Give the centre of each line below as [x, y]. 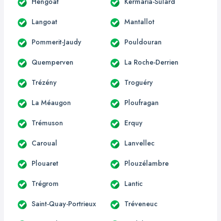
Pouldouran [143, 42]
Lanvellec [139, 143]
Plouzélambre [147, 163]
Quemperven [53, 62]
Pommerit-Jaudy [56, 42]
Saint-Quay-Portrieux [64, 203]
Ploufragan [142, 102]
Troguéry [139, 82]
